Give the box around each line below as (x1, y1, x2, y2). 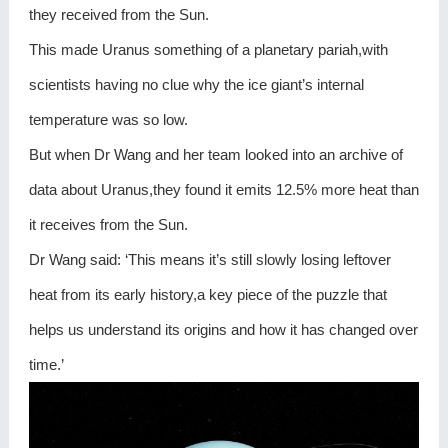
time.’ (28, 355, 64, 373)
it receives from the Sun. (28, 215, 188, 233)
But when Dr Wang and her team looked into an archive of (28, 145, 403, 163)
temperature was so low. (28, 110, 188, 128)
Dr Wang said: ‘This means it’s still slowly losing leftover (28, 250, 391, 268)
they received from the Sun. (28, 5, 209, 23)
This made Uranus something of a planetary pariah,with (28, 40, 388, 58)
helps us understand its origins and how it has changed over (28, 320, 418, 338)
